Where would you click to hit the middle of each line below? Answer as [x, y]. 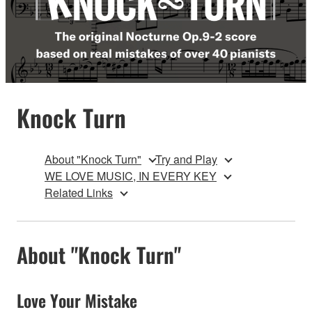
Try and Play [186, 159]
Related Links [79, 192]
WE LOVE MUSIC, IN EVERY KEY [131, 175]
